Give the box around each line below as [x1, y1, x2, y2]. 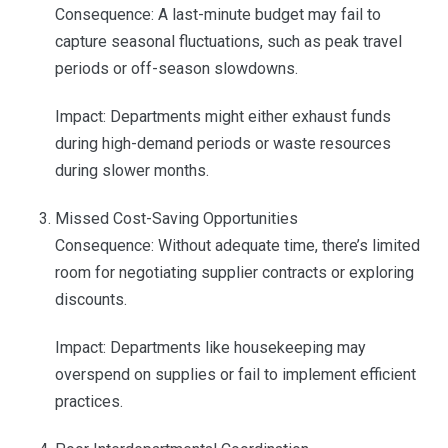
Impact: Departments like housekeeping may [54, 338, 366, 358]
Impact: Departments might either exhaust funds [54, 107, 391, 127]
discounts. [54, 290, 127, 310]
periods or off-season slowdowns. [54, 59, 298, 79]
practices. [54, 392, 123, 412]
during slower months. [54, 161, 209, 181]
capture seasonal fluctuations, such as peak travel [54, 32, 402, 52]
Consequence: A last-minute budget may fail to [54, 5, 381, 25]
